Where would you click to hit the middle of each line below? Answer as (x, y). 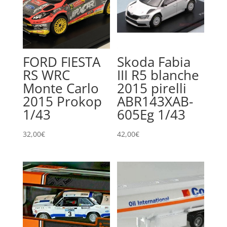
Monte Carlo (61, 88)
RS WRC (46, 75)
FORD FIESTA (61, 62)
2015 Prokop (62, 101)
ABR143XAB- (155, 101)
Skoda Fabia (154, 62)
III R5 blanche (158, 75)
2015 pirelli (152, 88)
